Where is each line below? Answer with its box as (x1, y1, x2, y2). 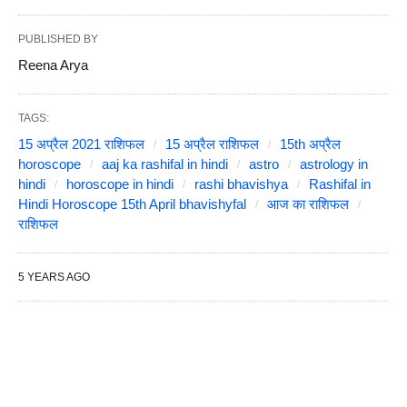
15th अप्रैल (280, 136, 341, 152)
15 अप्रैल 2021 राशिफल (18, 136, 144, 152)
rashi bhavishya (194, 176, 288, 192)
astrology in (300, 156, 368, 172)
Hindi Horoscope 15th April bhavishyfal (18, 196, 246, 212)
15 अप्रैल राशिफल (165, 136, 259, 152)
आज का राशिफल (267, 196, 349, 212)
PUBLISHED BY (18, 33, 98, 45)
